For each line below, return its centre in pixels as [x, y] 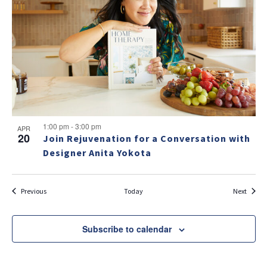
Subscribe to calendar [127, 229]
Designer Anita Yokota [97, 152]
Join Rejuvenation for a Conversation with [146, 138]
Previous [33, 191]
